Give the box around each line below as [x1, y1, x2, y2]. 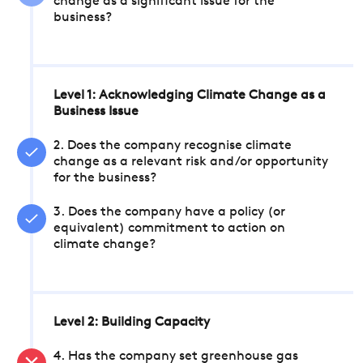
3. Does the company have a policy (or [53, 206, 285, 219]
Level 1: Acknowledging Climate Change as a [53, 89, 326, 102]
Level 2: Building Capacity [53, 316, 210, 329]
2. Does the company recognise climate [53, 139, 292, 152]
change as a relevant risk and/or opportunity [53, 156, 328, 169]
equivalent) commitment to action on [53, 222, 285, 235]
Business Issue [53, 105, 139, 118]
